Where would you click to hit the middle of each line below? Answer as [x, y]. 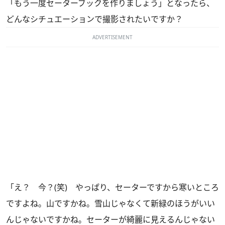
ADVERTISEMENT [113, 37]
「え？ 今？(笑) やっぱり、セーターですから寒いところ [113, 188]
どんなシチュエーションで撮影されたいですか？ [94, 19]
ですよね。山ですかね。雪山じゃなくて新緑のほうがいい [110, 204]
